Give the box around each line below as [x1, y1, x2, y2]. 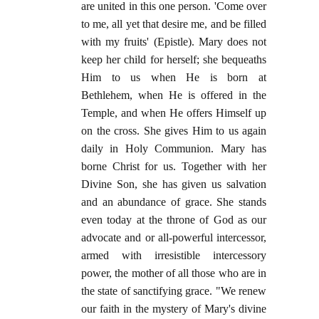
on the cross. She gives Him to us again [81, 125, 266, 137]
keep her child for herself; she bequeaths [81, 53, 266, 66]
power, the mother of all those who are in [81, 267, 266, 280]
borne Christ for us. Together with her [81, 160, 266, 173]
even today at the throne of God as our [81, 214, 266, 226]
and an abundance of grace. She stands [81, 196, 266, 209]
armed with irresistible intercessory [81, 249, 266, 262]
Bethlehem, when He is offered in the [81, 89, 266, 102]
